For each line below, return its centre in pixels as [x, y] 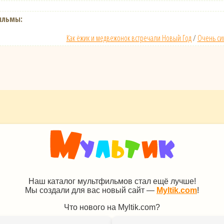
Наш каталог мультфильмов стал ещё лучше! [112, 181]
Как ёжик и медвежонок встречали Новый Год [129, 38]
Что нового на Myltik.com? [112, 207]
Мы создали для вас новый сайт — [91, 190]
